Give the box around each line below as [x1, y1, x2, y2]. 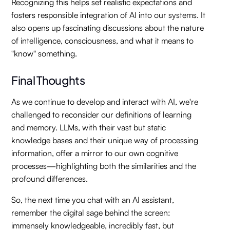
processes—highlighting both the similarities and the [11, 161, 197, 171]
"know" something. [11, 48, 78, 59]
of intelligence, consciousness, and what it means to [11, 35, 194, 46]
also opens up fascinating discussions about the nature [11, 23, 204, 33]
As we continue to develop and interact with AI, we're [11, 97, 199, 107]
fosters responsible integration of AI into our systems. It [11, 10, 206, 20]
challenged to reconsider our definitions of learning [11, 109, 192, 120]
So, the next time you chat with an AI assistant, [11, 195, 175, 205]
